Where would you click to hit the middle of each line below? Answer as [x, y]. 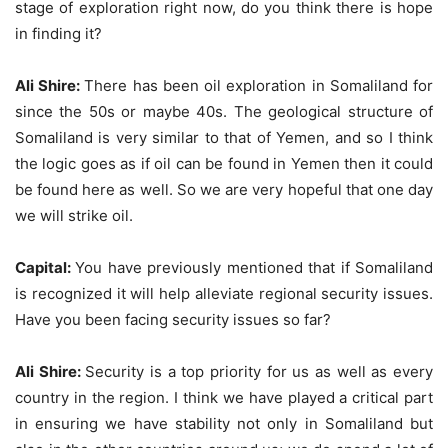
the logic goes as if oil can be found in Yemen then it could [224, 163]
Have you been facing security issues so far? [173, 319]
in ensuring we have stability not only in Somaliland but [224, 423]
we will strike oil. [74, 215]
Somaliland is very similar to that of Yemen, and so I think [224, 137]
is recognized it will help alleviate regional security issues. [224, 293]
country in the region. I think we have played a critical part [224, 397]
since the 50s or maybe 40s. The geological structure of [224, 111]
